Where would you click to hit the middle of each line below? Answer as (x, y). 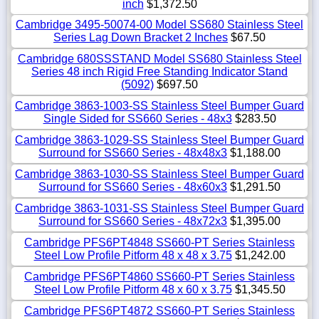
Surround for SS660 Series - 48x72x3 (133, 221)
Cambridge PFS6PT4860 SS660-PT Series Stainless (159, 277)
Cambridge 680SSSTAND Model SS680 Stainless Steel (159, 59)
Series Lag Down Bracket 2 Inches (141, 38)
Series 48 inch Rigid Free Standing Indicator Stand (159, 72)
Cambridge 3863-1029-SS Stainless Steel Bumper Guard (159, 140)
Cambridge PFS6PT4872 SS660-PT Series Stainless (159, 311)
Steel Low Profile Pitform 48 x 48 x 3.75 (133, 256)
